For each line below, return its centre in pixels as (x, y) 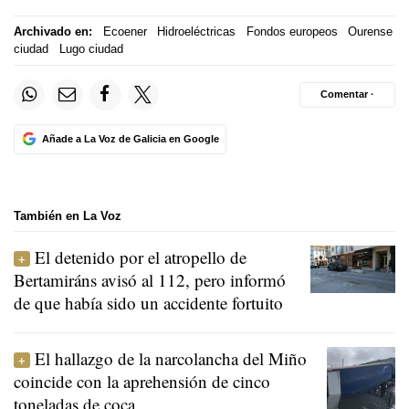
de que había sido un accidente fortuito (148, 303)
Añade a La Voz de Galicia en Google (130, 138)
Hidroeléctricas (196, 32)
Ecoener (125, 32)
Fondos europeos (292, 32)
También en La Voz (68, 215)
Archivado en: (53, 32)
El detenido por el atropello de (141, 257)
